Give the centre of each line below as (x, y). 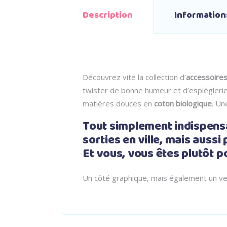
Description (108, 15)
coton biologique (183, 103)
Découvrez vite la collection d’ (134, 77)
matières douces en (118, 103)
